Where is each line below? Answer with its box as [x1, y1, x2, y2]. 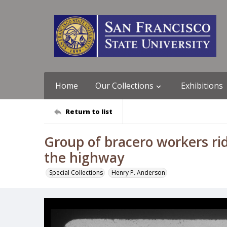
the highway [44, 148, 124, 167]
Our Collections [95, 80, 154, 91]
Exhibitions [181, 80, 223, 91]
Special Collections [49, 168, 103, 177]
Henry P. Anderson [111, 168, 165, 177]
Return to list [65, 106, 112, 116]
